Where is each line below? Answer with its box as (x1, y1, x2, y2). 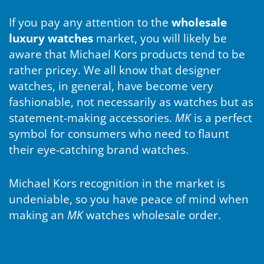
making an (9, 207, 67, 223)
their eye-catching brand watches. (9, 141, 189, 157)
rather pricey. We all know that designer (9, 62, 221, 78)
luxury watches (9, 30, 93, 46)
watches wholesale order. (83, 207, 221, 223)
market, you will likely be (93, 30, 227, 46)
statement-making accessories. (9, 110, 175, 126)
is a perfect (191, 110, 252, 126)
